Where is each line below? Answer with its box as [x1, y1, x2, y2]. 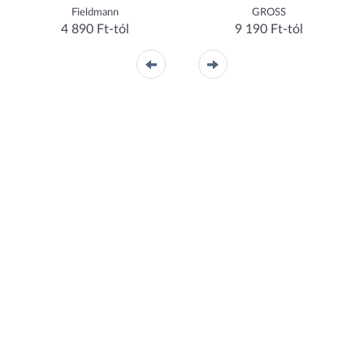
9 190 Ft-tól [235, 23, 303, 36]
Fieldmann [71, 7, 119, 18]
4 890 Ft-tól [61, 23, 129, 36]
